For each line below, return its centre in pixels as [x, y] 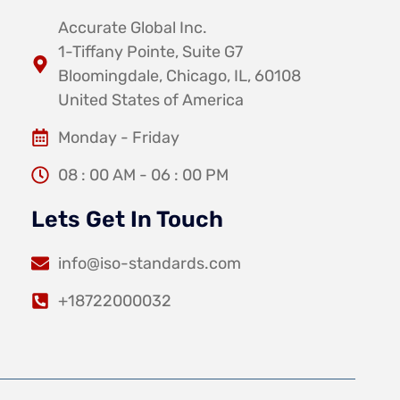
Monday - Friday [118, 137]
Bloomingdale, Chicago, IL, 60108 [179, 75]
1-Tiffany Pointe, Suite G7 [150, 51]
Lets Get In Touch [127, 219]
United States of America [150, 100]
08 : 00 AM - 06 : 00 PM [143, 175]
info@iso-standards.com [149, 263]
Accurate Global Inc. [132, 27]
